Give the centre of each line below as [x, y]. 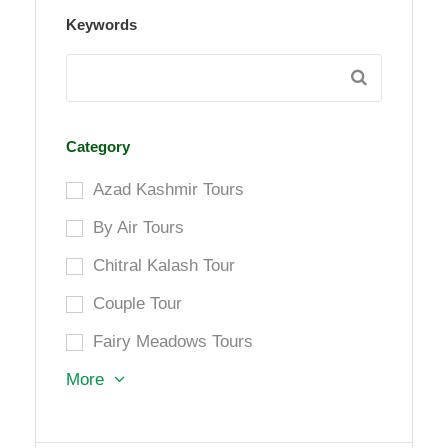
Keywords [101, 25]
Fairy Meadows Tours [173, 342]
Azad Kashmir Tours [168, 190]
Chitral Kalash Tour [164, 266]
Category [98, 147]
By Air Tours [138, 228]
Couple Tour [137, 304]
